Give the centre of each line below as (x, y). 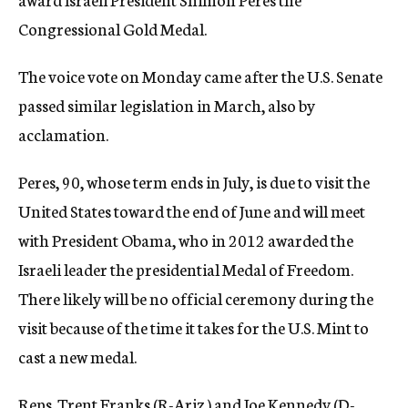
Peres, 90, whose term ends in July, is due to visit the (194, 181)
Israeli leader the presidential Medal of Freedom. (186, 269)
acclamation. (63, 134)
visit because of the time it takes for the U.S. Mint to (194, 327)
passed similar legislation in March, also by (167, 105)
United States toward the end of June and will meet (192, 210)
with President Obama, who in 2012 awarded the (186, 240)
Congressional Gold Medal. (112, 28)
